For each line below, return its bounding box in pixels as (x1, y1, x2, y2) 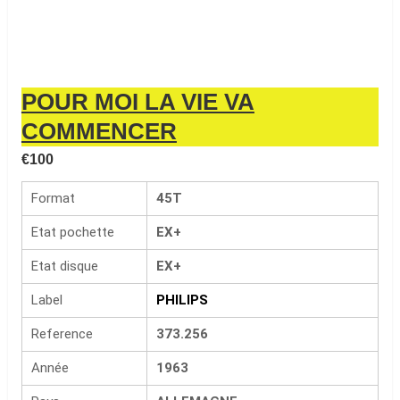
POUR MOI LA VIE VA (21, 88, 254, 115)
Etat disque (30, 258, 98, 274)
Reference (30, 326, 93, 342)
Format (30, 190, 75, 206)
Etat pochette (30, 224, 114, 240)
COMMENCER (21, 118, 177, 145)
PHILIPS (155, 292, 208, 308)
